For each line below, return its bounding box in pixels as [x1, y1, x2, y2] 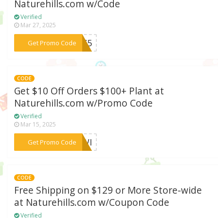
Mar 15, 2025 [19, 120, 56, 128]
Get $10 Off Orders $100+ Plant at [14, 84, 164, 97]
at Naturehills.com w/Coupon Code [14, 196, 170, 209]
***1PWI [56, 136, 92, 148]
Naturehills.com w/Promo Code [14, 96, 153, 109]
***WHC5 [53, 37, 92, 49]
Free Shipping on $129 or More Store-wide [14, 183, 202, 197]
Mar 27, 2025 [19, 21, 56, 30]
